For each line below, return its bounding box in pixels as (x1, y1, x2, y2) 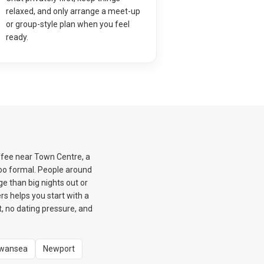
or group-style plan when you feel (5, 19, 130, 29)
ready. (5, 32, 28, 42)
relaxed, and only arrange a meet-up (5, 6, 140, 16)
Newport (43, 244, 75, 253)
